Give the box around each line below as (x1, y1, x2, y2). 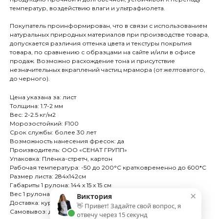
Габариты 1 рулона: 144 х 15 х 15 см (10, 181, 111, 189)
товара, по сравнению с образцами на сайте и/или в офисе (10, 48, 196, 56)
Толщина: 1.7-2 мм (10, 102, 63, 110)
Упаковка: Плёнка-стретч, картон (10, 155, 112, 163)
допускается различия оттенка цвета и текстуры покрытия (10, 40, 192, 47)
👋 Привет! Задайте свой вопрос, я (77, 201, 181, 210)
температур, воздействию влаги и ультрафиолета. (10, 4, 165, 12)
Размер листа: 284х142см (10, 173, 86, 180)
